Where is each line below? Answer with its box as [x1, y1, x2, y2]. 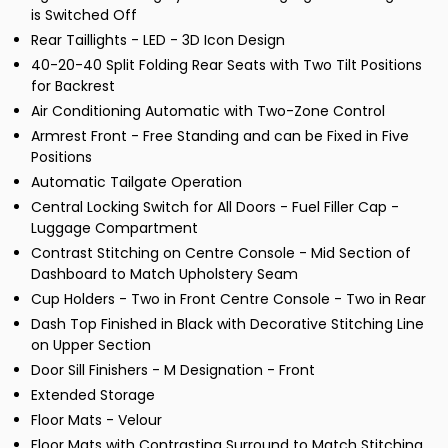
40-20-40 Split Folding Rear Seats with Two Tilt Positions [31, 55, 422, 76]
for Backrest [31, 76, 115, 97]
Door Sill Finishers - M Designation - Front [31, 360, 315, 381]
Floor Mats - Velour [31, 410, 162, 431]
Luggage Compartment [31, 218, 198, 239]
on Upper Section [31, 335, 151, 356]
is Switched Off [31, 5, 137, 26]
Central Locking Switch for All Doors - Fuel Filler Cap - [31, 197, 399, 218]
